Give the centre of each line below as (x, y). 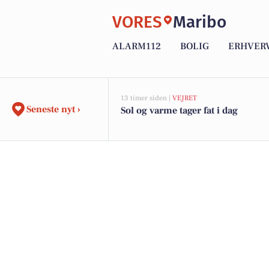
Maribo (200, 22)
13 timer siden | (147, 98)
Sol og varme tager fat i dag (179, 110)
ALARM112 (137, 47)
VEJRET (185, 98)
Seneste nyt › (53, 109)
